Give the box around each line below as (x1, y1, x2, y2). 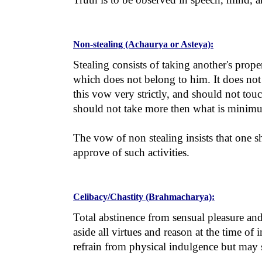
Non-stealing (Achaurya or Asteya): (73, 39, 213, 49)
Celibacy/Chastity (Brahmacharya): (73, 192, 215, 202)
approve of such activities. (73, 146, 189, 158)
